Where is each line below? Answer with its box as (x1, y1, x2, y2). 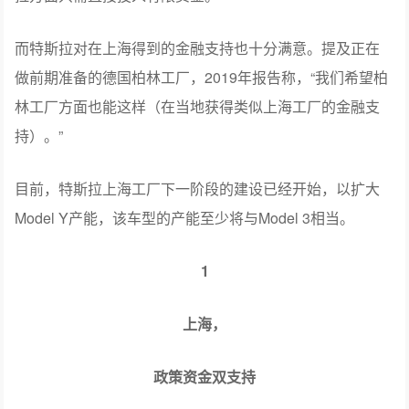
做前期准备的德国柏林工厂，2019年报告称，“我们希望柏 (15, 66, 389, 88)
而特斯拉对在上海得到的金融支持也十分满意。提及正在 (15, 37, 381, 58)
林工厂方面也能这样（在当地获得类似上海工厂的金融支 (15, 95, 381, 117)
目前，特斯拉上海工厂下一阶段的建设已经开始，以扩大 (15, 177, 381, 199)
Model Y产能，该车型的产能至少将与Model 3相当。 (15, 206, 355, 228)
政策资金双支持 (153, 365, 256, 387)
